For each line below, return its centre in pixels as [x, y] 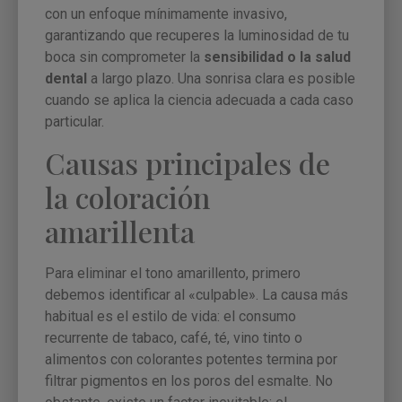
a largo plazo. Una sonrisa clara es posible [221, 79]
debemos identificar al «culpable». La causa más [197, 294]
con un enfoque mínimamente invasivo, [166, 14]
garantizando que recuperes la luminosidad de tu [197, 36]
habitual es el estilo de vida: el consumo [170, 316]
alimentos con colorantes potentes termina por [191, 359]
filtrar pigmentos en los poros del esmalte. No [189, 380]
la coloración [127, 197]
